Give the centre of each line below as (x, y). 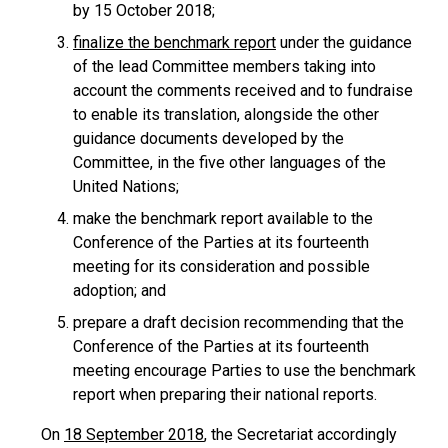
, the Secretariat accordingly (300, 434)
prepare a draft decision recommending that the (238, 322)
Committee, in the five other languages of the (229, 162)
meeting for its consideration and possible (221, 266)
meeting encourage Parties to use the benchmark (244, 370)
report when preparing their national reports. (225, 394)
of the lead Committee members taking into (224, 66)
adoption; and (119, 290)
